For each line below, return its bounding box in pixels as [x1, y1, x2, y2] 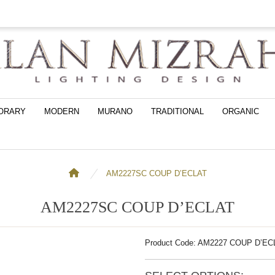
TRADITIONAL [151, 107, 204, 116]
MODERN [44, 107, 79, 116]
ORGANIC [222, 107, 259, 116]
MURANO [98, 107, 133, 116]
